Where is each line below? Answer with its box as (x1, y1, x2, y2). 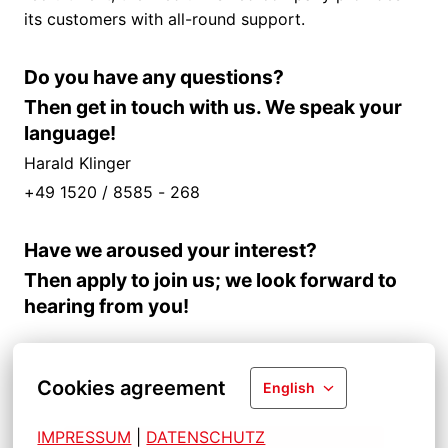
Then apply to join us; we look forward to (24, 268, 397, 293)
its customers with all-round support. (24, 9, 305, 30)
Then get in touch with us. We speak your (24, 95, 402, 120)
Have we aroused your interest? (24, 238, 317, 263)
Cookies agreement (37, 376, 227, 400)
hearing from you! (24, 294, 189, 319)
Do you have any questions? (24, 65, 284, 90)
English (263, 379, 316, 396)
